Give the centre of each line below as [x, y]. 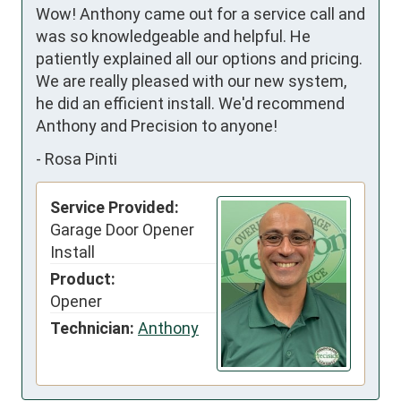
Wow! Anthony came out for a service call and [200, 13]
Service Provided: [115, 207]
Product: [83, 278]
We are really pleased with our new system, [191, 81]
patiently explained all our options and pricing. [199, 58]
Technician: [92, 328]
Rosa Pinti [81, 159]
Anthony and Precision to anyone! [157, 125]
